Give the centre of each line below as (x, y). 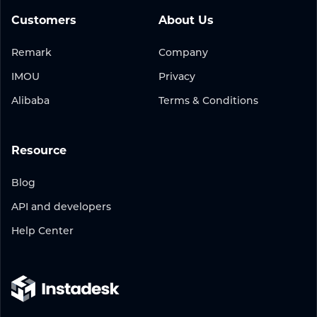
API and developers (61, 207)
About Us (186, 21)
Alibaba (30, 101)
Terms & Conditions (208, 101)
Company (183, 53)
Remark (31, 53)
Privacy (177, 77)
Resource (39, 151)
